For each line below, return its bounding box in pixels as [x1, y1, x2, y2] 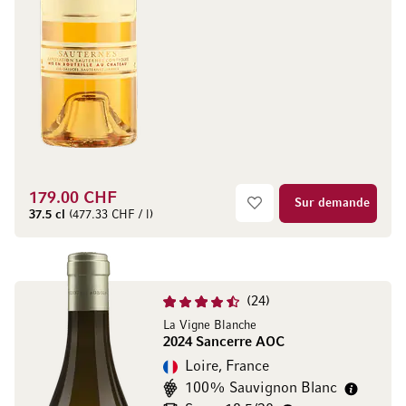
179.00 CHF [29, 191, 117, 207]
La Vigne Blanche [163, 320, 256, 332]
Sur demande [294, 198, 370, 210]
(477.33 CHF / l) [65, 209, 153, 221]
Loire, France [185, 360, 269, 374]
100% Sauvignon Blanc [185, 382, 337, 396]
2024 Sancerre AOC [163, 336, 285, 349]
